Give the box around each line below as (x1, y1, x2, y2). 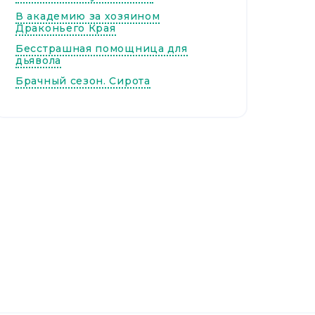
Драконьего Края (15, 22, 116, 34)
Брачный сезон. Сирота (15, 75, 150, 87)
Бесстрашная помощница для (15, 42, 188, 55)
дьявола (15, 54, 61, 67)
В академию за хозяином (15, 10, 160, 22)
